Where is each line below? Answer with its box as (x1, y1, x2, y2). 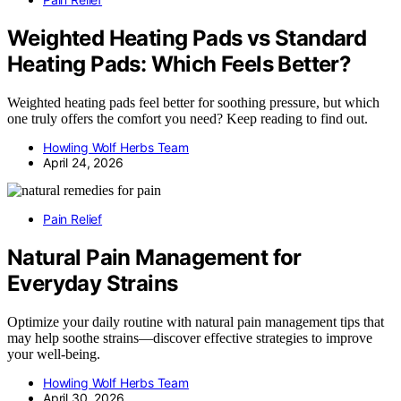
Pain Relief (43, 211, 103, 227)
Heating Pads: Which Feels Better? (7, 51, 352, 78)
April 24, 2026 (43, 155, 124, 171)
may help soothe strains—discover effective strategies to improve (7, 329, 372, 346)
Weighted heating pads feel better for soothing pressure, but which (7, 95, 380, 111)
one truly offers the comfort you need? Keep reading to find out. (7, 111, 368, 127)
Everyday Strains (7, 270, 178, 297)
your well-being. (7, 346, 100, 362)
